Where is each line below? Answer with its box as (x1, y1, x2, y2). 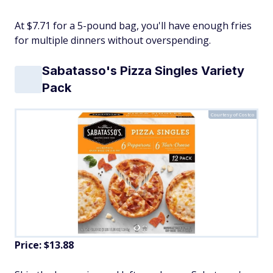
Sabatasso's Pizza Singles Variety (42, 63, 244, 79)
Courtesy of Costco (211, 111, 254, 118)
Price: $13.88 (15, 238, 74, 252)
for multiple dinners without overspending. (15, 34, 211, 48)
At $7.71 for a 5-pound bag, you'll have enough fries (15, 19, 252, 33)
